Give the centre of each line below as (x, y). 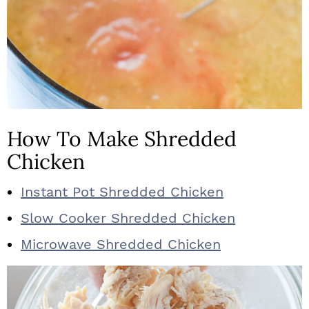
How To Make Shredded (122, 139)
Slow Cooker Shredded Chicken (128, 218)
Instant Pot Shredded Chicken (122, 192)
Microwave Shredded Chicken (121, 244)
